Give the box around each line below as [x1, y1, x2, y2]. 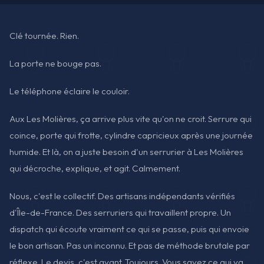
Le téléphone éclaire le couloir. [9, 85, 130, 97]
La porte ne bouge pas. [9, 57, 101, 69]
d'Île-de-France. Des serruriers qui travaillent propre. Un [9, 207, 231, 219]
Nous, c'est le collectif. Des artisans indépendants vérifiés [9, 190, 235, 202]
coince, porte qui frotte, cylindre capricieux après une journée [9, 130, 253, 141]
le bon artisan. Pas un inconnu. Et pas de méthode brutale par [9, 240, 250, 252]
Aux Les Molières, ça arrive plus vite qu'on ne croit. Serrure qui [9, 113, 252, 125]
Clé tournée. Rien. [9, 29, 79, 41]
